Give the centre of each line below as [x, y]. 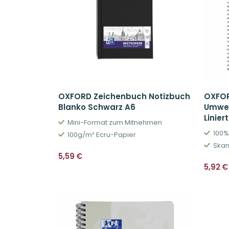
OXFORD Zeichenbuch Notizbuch [124, 96]
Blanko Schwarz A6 [97, 107]
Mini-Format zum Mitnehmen [114, 122]
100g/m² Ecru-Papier [101, 134]
